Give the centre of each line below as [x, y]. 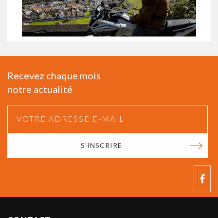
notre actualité [40, 89]
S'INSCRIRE [101, 145]
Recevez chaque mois [54, 75]
